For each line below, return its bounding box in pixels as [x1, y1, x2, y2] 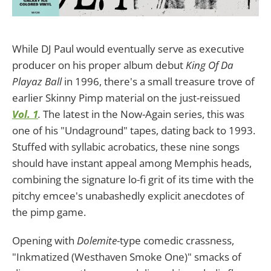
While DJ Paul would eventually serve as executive [12, 41, 244, 56]
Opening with [12, 233, 77, 247]
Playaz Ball [12, 74, 62, 88]
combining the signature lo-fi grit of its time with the [12, 172, 254, 186]
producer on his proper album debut [12, 57, 186, 72]
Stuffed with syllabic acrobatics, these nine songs [12, 139, 240, 154]
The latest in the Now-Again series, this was [41, 106, 244, 121]
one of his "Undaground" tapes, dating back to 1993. [12, 123, 255, 137]
